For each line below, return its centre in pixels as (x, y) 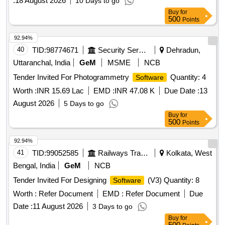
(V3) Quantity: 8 (173, 180)
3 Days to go (113, 207)
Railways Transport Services (144, 153)
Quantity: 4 (187, 77)
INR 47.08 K (135, 91)
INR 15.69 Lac (60, 91)
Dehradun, (182, 50)
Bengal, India (34, 166)
